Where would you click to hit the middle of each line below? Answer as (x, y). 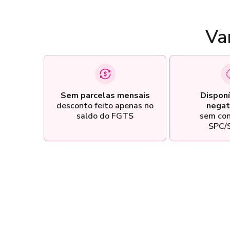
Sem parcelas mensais (105, 95)
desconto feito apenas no (105, 106)
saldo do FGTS (105, 116)
